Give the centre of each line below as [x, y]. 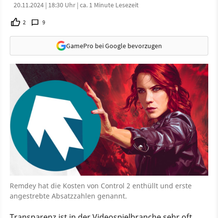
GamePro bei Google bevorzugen [114, 45]
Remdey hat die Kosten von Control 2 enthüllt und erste [101, 185]
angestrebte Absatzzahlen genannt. [68, 196]
